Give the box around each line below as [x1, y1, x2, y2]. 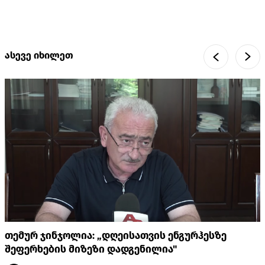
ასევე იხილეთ [5, 50, 73, 62]
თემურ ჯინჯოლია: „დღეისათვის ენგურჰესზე [5, 229, 227, 242]
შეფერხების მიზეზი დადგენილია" [5, 243, 177, 256]
